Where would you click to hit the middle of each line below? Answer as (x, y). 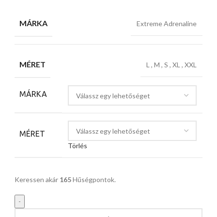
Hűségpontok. (93, 180)
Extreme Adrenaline (167, 24)
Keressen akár (37, 180)
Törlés (77, 146)
